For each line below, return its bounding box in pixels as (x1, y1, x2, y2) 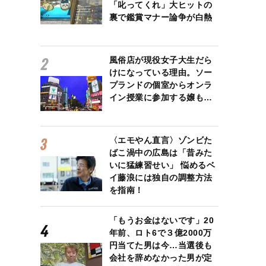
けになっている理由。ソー (109, 68, 213, 77)
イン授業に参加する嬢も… (109, 93, 213, 102)
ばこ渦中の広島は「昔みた (109, 148, 213, 157)
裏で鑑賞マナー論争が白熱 (109, 12, 213, 22)
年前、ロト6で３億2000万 (109, 228, 212, 237)
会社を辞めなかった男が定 (109, 253, 213, 262)
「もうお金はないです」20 (109, 216, 214, 225)
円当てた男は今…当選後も (109, 240, 213, 250)
